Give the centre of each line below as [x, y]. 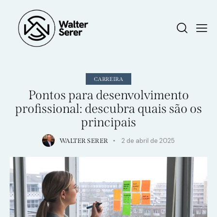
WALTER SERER [84, 140]
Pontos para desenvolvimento [108, 95]
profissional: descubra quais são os [108, 109]
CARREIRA [108, 79]
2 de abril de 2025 [148, 140]
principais [108, 123]
